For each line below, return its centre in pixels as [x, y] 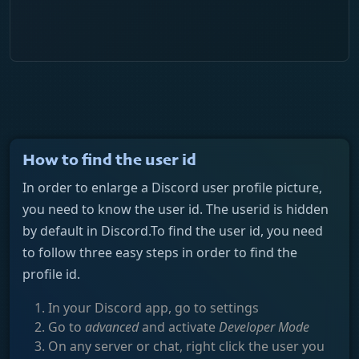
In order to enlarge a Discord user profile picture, [172, 187]
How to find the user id [109, 161]
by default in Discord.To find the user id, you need [173, 230]
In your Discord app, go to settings [153, 307]
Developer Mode [264, 327]
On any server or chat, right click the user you [186, 346]
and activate [179, 327]
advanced [112, 327]
